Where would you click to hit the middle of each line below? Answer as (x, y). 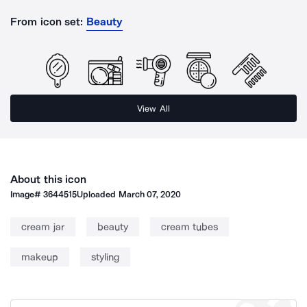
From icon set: (47, 22)
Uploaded (98, 194)
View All (153, 108)
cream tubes (189, 227)
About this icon (49, 179)
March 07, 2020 (150, 194)
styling (105, 257)
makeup (40, 257)
